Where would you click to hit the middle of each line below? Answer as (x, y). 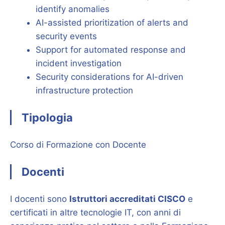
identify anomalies (73, 9)
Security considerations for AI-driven (109, 77)
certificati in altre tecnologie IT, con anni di (95, 212)
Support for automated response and (111, 49)
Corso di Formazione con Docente (78, 144)
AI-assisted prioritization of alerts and (112, 22)
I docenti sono (40, 199)
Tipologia (47, 118)
